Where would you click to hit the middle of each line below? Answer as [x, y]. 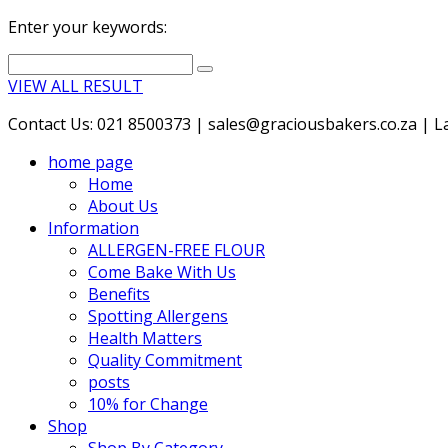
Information [93, 228]
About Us [123, 206]
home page [90, 162]
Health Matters [145, 338]
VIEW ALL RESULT [75, 86]
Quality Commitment [165, 360]
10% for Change [148, 404]
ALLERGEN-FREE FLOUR [176, 250]
